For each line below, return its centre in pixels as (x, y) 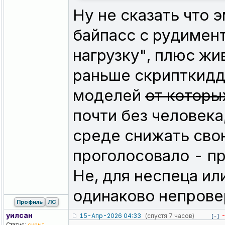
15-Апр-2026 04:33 (110, 216)
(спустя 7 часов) (170, 216)
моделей (109, 96)
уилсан (19, 215)
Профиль (29, 202)
